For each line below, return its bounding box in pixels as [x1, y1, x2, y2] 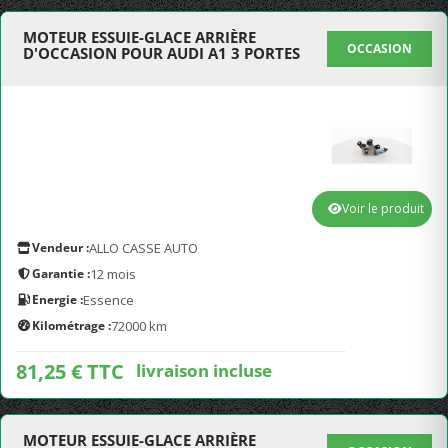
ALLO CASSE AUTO [89, 239, 198, 257]
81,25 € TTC [16, 358, 124, 385]
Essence [83, 291, 134, 309]
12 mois [90, 265, 136, 283]
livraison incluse [136, 358, 272, 382]
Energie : [32, 291, 83, 308]
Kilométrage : [32, 317, 111, 334]
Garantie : [32, 265, 90, 282]
